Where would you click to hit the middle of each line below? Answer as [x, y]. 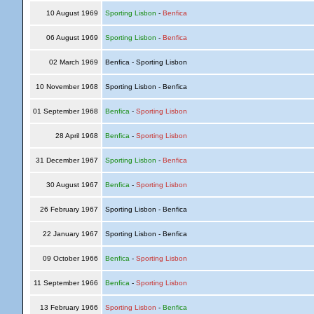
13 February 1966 [69, 307]
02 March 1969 [73, 62]
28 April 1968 [76, 136]
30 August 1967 [72, 185]
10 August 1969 [72, 13]
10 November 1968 [67, 87]
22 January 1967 [70, 234]
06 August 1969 [72, 37]
